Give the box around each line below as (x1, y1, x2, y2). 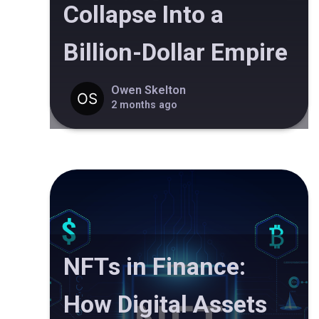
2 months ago (110, 98, 177, 110)
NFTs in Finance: (63, 252, 246, 281)
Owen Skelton (110, 83, 186, 97)
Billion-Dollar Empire (63, 38, 288, 67)
